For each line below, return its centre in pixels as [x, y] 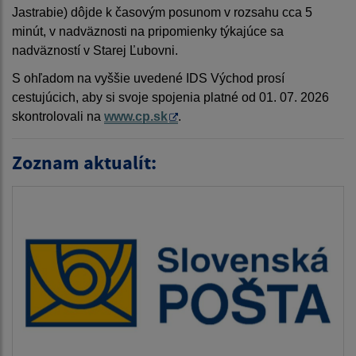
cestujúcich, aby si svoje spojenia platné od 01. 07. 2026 [170, 97]
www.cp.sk [136, 116]
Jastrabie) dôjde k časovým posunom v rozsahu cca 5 [162, 12]
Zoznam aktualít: [84, 163]
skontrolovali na [58, 116]
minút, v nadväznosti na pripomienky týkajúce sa [148, 31]
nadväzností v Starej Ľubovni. [95, 50]
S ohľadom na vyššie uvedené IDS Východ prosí [148, 78]
